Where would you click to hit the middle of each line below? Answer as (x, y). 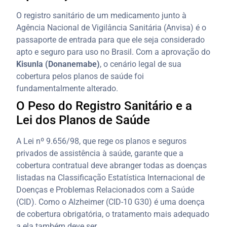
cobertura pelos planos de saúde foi (80, 76)
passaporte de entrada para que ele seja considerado (111, 40)
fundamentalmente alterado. (67, 88)
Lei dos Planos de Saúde (83, 120)
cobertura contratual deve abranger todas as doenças (112, 165)
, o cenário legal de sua (141, 64)
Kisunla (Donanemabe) (58, 64)
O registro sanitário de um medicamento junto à (102, 15)
